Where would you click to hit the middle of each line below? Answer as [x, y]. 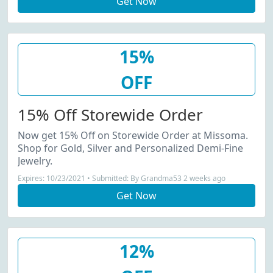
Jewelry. [35, 161]
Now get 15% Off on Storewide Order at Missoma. [133, 135]
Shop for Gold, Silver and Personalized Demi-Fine [130, 148]
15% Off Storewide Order [110, 115]
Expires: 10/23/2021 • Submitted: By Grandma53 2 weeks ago [122, 178]
